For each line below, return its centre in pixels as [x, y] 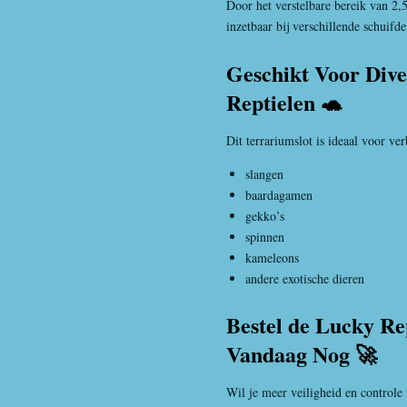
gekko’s [265, 215]
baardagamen [279, 194]
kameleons [272, 257]
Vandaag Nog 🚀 [302, 354]
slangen [264, 174]
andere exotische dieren [305, 278]
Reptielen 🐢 [284, 102]
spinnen [265, 236]
